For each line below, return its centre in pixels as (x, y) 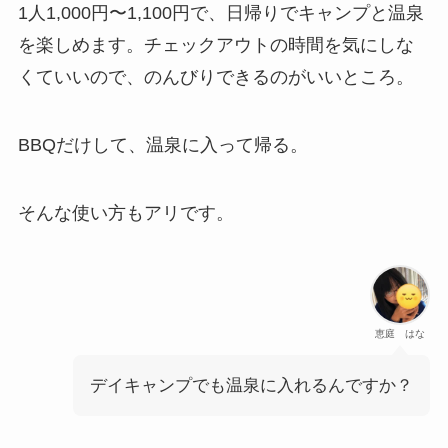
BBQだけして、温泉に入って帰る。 (162, 145)
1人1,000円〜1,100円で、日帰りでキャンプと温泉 (220, 13)
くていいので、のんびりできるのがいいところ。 (215, 77)
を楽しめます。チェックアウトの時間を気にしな (215, 45)
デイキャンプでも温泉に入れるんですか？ (252, 385)
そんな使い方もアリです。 (125, 213)
